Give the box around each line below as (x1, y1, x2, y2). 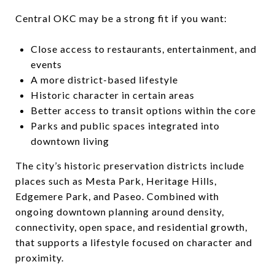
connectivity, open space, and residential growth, (15, 220, 247, 233)
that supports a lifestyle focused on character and (15, 236, 252, 248)
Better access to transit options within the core (30, 104, 256, 116)
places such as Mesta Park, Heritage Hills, (15, 174, 217, 187)
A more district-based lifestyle (30, 73, 178, 85)
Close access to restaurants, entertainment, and (30, 42, 257, 55)
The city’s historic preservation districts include (15, 159, 244, 171)
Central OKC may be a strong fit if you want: (15, 12, 227, 24)
